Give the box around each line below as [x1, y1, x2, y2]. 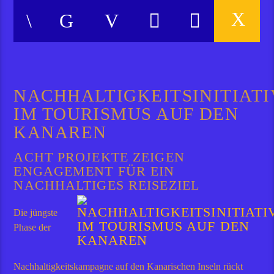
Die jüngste [13, 207, 58, 218]
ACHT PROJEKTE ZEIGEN [13, 149, 185, 165]
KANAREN [13, 122, 107, 143]
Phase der [13, 222, 51, 233]
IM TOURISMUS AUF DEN [13, 104, 239, 124]
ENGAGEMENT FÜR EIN [13, 163, 175, 179]
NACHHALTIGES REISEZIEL [13, 177, 200, 193]
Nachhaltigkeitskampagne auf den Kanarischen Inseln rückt [13, 261, 243, 272]
